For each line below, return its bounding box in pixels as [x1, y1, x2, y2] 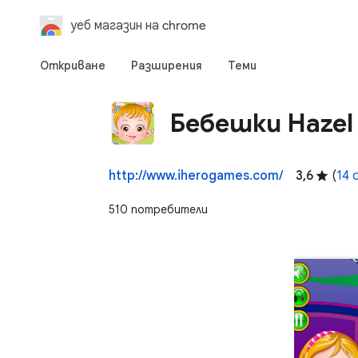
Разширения [131, 58, 202, 73]
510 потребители [109, 202, 208, 217]
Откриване [40, 58, 105, 73]
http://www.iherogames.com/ [109, 168, 283, 184]
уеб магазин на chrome [70, 18, 206, 33]
